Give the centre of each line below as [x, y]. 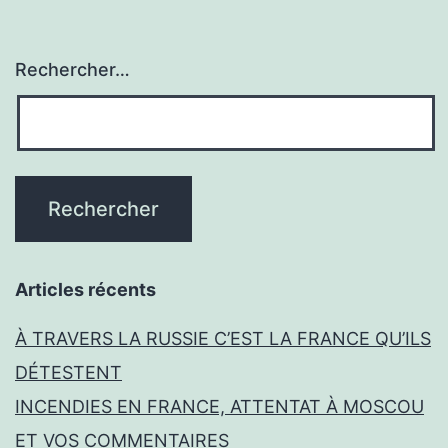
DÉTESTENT [68, 373]
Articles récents [85, 290]
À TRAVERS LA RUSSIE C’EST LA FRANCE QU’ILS [223, 339]
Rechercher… [72, 70]
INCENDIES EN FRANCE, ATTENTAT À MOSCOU [219, 407]
